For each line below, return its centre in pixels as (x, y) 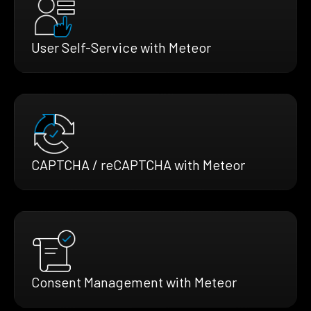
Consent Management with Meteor (134, 281)
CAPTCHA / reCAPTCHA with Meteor (138, 164)
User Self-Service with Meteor (121, 47)
